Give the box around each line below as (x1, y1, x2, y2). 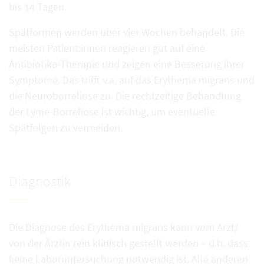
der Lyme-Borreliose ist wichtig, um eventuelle (9, 105, 215, 118)
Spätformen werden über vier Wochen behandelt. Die (9, 25, 245, 39)
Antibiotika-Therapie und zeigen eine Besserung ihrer (9, 57, 245, 71)
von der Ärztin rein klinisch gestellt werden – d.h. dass (9, 236, 248, 250)
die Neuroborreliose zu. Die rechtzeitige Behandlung (9, 89, 241, 103)
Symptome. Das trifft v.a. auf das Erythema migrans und (9, 73, 255, 87)
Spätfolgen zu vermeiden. (9, 121, 123, 134)
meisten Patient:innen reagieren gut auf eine (9, 41, 205, 55)
